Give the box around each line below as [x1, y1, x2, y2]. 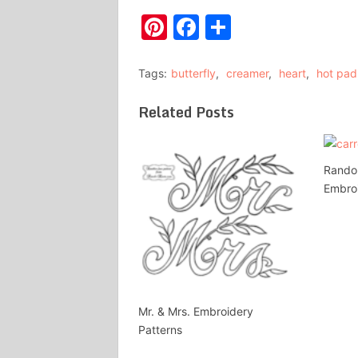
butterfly [171, 66, 216, 80]
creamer [226, 66, 268, 80]
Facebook [199, 10, 318, 42]
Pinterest [167, 10, 276, 42]
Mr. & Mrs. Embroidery [138, 304, 253, 318]
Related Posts [138, 99, 234, 124]
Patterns [138, 322, 182, 336]
